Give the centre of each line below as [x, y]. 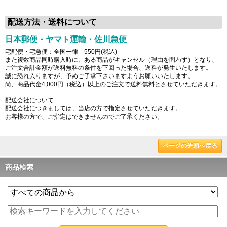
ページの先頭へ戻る [190, 146]
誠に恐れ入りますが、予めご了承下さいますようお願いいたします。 [99, 76]
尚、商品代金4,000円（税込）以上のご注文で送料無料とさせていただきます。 [113, 84]
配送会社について [29, 101]
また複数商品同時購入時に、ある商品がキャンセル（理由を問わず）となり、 [111, 60]
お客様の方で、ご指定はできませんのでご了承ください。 [84, 117]
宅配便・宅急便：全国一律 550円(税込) [61, 52]
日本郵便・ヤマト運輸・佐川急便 [66, 40]
